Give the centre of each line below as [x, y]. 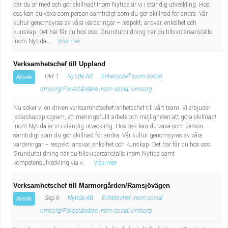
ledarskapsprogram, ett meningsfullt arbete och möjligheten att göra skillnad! [115, 117]
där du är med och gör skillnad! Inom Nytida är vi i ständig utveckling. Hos [111, 5]
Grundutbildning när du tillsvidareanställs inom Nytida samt [94, 154]
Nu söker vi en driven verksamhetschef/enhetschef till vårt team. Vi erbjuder [112, 108]
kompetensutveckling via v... [51, 163]
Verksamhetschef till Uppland [59, 64]
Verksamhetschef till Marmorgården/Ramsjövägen [92, 186]
